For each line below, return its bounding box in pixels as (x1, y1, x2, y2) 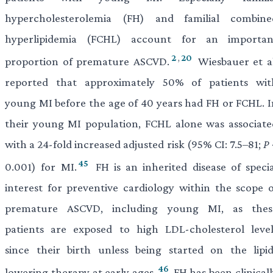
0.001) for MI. (5, 160, 77, 174)
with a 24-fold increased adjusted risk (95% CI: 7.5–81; (5, 137, 263, 151)
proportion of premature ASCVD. (5, 54, 169, 68)
